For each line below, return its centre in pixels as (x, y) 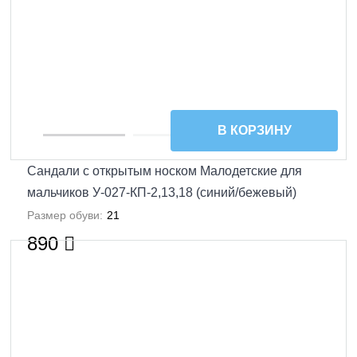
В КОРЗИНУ (254, 130)
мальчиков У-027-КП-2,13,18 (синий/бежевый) (161, 192)
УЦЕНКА (310, 259)
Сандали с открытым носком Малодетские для (164, 171)
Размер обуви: (65, 215)
